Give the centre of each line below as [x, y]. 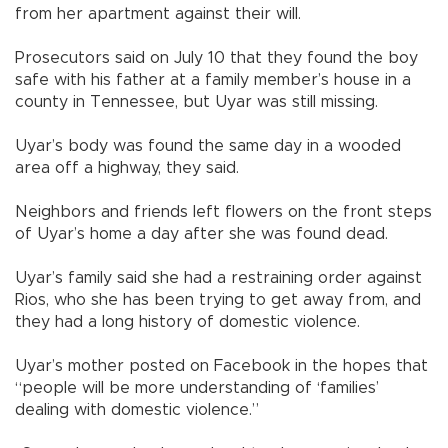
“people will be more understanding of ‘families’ [197, 387]
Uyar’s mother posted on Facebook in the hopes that [221, 365]
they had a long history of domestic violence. [187, 321]
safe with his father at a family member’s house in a [213, 79]
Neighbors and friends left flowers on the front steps [223, 211]
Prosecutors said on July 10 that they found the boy [216, 57]
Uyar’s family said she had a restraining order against [218, 277]
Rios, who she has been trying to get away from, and [218, 299]
